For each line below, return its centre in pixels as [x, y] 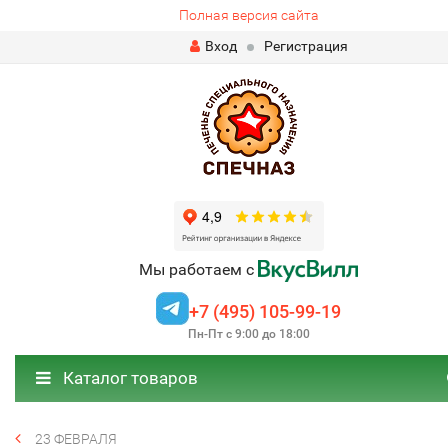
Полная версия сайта [248, 15]
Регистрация [305, 46]
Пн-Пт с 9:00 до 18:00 [248, 334]
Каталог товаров [128, 378]
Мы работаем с [198, 269]
